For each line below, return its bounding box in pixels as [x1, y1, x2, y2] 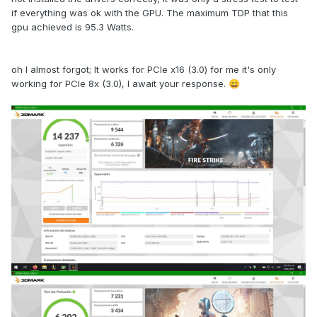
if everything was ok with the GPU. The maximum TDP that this [11, 6, 288, 18]
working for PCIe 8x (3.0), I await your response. [11, 77, 229, 89]
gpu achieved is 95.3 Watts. [11, 21, 134, 33]
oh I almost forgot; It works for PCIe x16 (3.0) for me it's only [11, 63, 276, 75]
